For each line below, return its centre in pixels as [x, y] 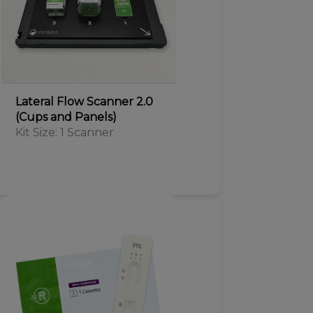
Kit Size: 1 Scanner [64, 132]
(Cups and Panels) [66, 117]
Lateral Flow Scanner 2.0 [84, 102]
